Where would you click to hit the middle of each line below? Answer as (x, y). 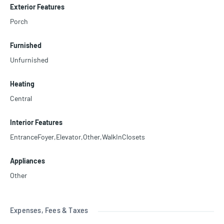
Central (21, 98)
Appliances (27, 161)
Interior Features (36, 122)
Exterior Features (37, 7)
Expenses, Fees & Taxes (49, 210)
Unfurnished (29, 60)
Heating (22, 84)
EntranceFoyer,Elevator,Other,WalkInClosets (77, 137)
